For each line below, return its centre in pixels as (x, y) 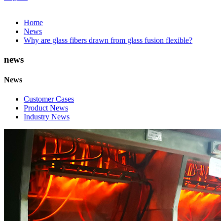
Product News (46, 108)
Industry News (47, 117)
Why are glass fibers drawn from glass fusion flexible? (108, 40)
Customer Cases (49, 99)
